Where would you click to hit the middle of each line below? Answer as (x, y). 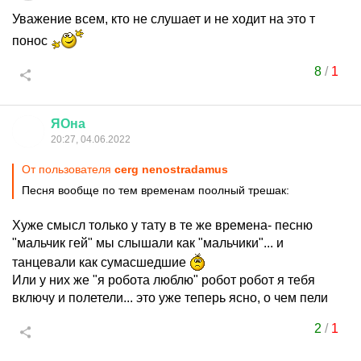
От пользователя (68, 169)
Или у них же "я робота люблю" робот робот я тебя (164, 280)
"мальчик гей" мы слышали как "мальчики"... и (148, 243)
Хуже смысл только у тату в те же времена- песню (162, 225)
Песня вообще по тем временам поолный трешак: (156, 190)
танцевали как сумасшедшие (101, 262)
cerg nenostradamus (171, 169)
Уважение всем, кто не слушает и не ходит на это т (164, 19)
